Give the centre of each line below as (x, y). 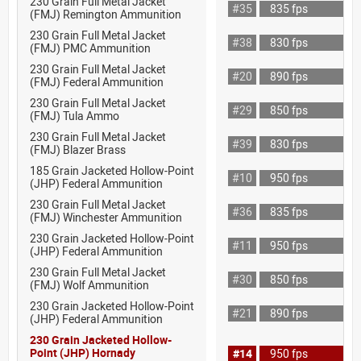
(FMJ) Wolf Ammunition (89, 284)
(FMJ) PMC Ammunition (90, 48)
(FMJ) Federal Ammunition (97, 81)
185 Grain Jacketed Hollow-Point (112, 170)
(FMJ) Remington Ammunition (106, 14)
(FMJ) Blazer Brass (78, 149)
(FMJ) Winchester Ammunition (106, 217)
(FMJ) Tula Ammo (75, 115)
